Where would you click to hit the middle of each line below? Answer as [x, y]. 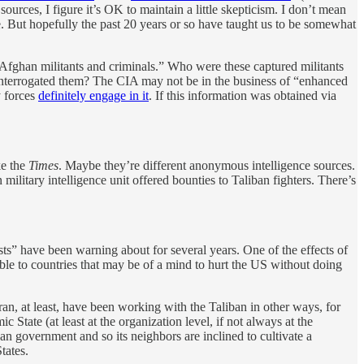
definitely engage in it [93, 95]
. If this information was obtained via [243, 95]
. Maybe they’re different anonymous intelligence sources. [207, 165]
